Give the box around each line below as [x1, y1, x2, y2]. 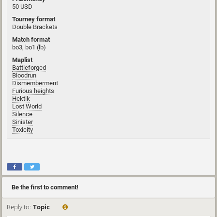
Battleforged [12, 63, 46, 71]
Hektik [12, 94, 30, 102]
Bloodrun [12, 71, 36, 79]
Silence [12, 110, 32, 118]
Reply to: [7, 202, 31, 211]
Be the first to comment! [12, 183, 78, 191]
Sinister [12, 118, 33, 125]
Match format [12, 35, 50, 43]
